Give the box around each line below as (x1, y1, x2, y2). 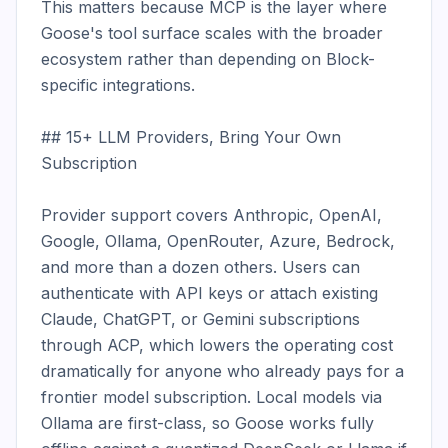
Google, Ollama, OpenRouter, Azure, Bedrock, (41, 231, 395, 251)
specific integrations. (41, 75, 195, 95)
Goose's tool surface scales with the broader (41, 23, 383, 43)
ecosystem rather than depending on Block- (41, 49, 375, 69)
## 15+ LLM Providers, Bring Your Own (41, 127, 341, 147)
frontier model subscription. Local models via (41, 387, 382, 407)
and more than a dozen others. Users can (41, 257, 360, 277)
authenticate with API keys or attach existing (41, 283, 378, 303)
